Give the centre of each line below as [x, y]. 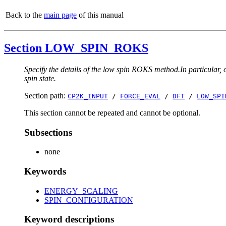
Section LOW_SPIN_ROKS [76, 48]
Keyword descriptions [69, 219]
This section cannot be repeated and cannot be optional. [112, 112]
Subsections [48, 132]
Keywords [45, 171]
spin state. [40, 78]
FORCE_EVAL [140, 96]
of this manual [100, 15]
